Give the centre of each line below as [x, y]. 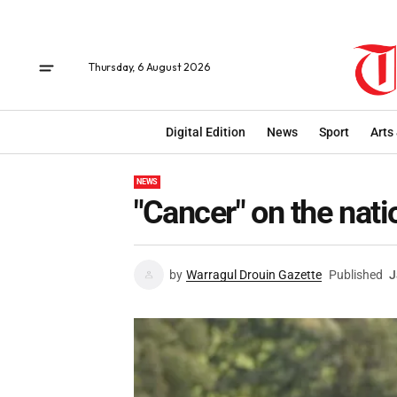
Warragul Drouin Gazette [254, 275]
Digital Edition [206, 132]
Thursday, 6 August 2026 [149, 67]
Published [356, 275]
